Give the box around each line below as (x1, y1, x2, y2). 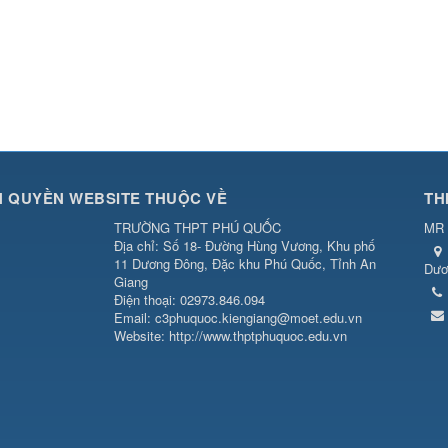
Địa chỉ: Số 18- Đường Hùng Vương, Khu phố (113, 236, 375, 256)
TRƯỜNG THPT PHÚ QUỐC (113, 218, 281, 238)
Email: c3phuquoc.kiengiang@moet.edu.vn (113, 308, 362, 328)
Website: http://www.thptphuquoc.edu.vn (113, 326, 347, 346)
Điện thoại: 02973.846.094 (113, 290, 265, 310)
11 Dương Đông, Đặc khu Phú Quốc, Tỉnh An (113, 254, 376, 274)
